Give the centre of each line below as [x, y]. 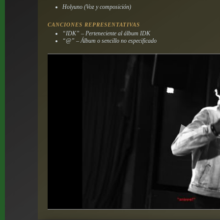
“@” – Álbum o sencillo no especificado [110, 41]
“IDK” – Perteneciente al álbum [101, 33]
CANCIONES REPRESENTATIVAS [94, 24]
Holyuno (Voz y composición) [97, 7]
